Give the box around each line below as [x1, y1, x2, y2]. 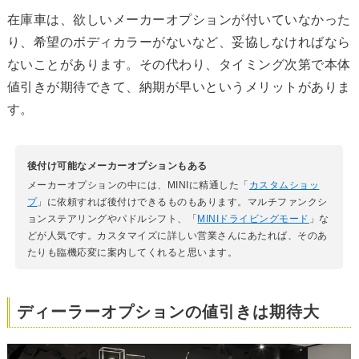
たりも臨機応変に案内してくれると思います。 [26, 247, 238, 259]
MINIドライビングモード [197, 213, 309, 225]
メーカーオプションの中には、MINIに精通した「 [26, 179, 249, 192]
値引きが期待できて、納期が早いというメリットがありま [6, 80, 351, 95]
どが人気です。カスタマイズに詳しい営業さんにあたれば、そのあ [26, 230, 328, 242]
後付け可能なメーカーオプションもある [26, 160, 208, 172]
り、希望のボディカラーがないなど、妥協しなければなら [6, 35, 351, 50]
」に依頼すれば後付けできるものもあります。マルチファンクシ [37, 196, 328, 208]
